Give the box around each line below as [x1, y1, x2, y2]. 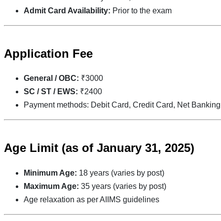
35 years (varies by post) [79, 182, 166, 190]
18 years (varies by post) [77, 168, 164, 177]
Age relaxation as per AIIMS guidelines [24, 195, 159, 204]
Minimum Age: [24, 168, 77, 177]
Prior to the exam [110, 6, 172, 15]
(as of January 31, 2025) [58, 141, 194, 155]
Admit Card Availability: [24, 6, 110, 15]
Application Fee [4, 47, 93, 61]
